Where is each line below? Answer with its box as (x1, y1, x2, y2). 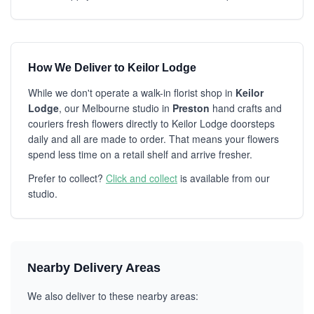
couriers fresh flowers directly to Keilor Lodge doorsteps (28, 116, 275, 130)
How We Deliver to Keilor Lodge (28, 62, 196, 74)
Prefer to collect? (28, 171, 106, 185)
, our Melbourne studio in (59, 101, 172, 115)
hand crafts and (210, 101, 282, 115)
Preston (172, 101, 210, 115)
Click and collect (106, 171, 177, 185)
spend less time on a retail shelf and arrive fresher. (28, 147, 252, 161)
